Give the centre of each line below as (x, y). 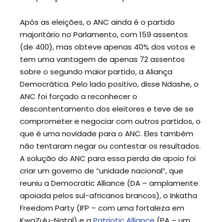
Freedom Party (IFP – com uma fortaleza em (102, 208)
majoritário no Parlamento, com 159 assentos (104, 35)
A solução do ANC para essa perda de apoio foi (108, 159)
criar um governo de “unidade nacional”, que (102, 171)
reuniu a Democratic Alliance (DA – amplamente (109, 183)
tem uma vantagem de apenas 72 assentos (102, 59)
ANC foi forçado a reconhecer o (79, 97)
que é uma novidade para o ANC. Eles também (107, 134)
